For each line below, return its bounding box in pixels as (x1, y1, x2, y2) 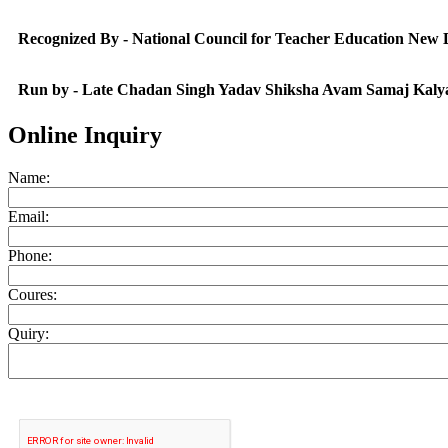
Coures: (8, 285, 57, 303)
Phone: (8, 246, 52, 264)
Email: (8, 207, 49, 225)
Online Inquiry (8, 121, 162, 148)
